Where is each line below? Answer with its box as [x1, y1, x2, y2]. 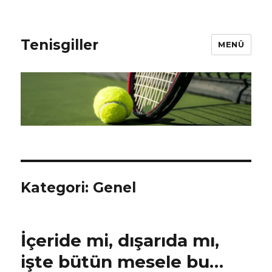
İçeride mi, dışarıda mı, [21, 230, 220, 251]
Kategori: [21, 179, 93, 197]
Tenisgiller [21, 36, 99, 53]
